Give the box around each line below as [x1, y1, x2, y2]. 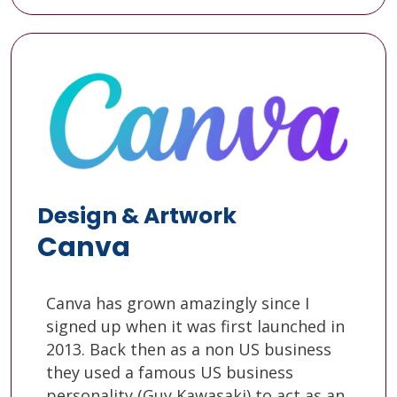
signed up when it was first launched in [46, 315, 345, 337]
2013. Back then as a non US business [46, 338, 331, 360]
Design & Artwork [37, 199, 237, 231]
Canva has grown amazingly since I [46, 292, 309, 314]
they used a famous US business [46, 361, 293, 383]
